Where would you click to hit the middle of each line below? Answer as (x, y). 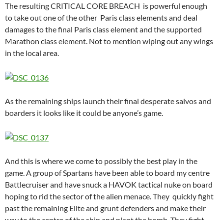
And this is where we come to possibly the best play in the (101, 161)
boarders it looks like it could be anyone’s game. (84, 112)
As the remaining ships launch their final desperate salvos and (108, 101)
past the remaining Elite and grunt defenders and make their (105, 208)
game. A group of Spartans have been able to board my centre (107, 172)
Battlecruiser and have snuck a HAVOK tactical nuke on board (109, 184)
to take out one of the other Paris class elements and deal (101, 17)
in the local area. (32, 53)
